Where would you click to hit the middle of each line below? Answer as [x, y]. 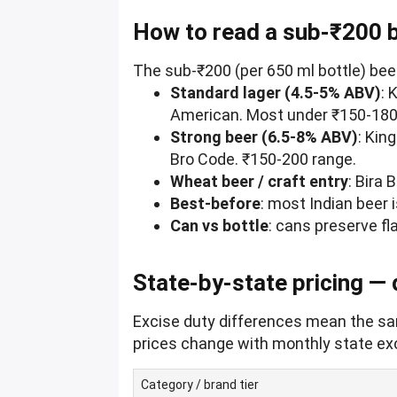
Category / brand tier [200, 385]
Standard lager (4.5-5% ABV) [276, 93]
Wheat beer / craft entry [260, 182]
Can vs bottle [220, 226]
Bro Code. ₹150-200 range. [264, 160]
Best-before [216, 204]
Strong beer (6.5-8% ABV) [265, 137]
